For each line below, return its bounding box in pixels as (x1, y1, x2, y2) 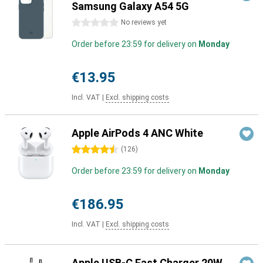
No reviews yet (121, 18, 167, 26)
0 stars (72, 18, 99, 28)
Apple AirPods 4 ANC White (72, 127, 203, 139)
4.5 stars (72, 145, 105, 154)
